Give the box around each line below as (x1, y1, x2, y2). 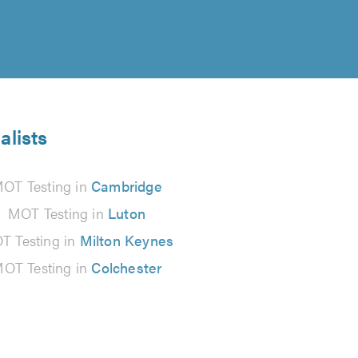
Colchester (91, 257, 162, 277)
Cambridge (91, 176, 162, 196)
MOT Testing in (7, 203, 108, 223)
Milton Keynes (79, 230, 174, 250)
